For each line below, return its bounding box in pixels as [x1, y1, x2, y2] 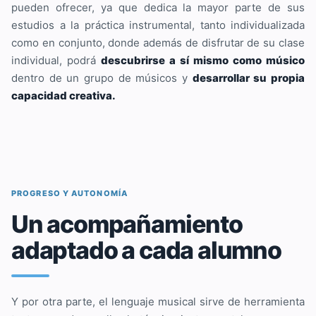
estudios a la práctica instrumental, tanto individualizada [11, 18, 305, 32]
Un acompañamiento [11, 209, 243, 238]
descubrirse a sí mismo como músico [101, 53, 305, 67]
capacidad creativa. [11, 88, 116, 102]
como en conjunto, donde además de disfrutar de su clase [11, 35, 305, 49]
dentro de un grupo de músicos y [11, 71, 193, 85]
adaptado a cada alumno [11, 235, 281, 265]
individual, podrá [11, 53, 101, 67]
